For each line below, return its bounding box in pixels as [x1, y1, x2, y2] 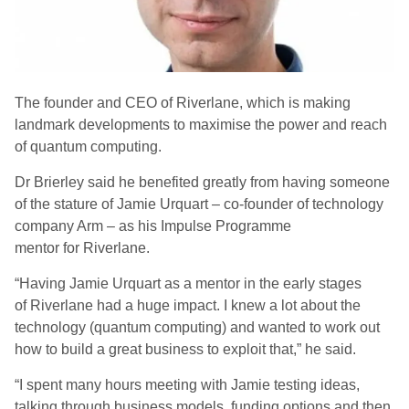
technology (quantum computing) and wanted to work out [15, 320, 380, 335]
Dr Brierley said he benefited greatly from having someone [15, 174, 390, 190]
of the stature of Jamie [15, 196, 160, 212]
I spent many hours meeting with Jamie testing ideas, [19, 377, 360, 393]
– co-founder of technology [208, 196, 383, 212]
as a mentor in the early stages [161, 276, 362, 291]
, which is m [239, 95, 315, 110]
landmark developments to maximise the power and [15, 117, 351, 132]
